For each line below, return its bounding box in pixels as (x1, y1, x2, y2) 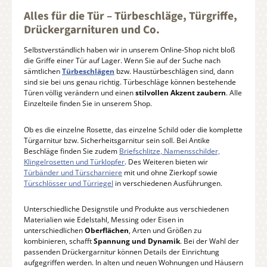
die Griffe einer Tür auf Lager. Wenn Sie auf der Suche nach (24, 55, 221, 66)
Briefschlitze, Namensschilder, (119, 145, 220, 156)
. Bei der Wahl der (180, 236, 239, 247)
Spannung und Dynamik (94, 236, 180, 247)
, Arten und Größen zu (129, 225, 201, 236)
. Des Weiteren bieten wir (125, 156, 208, 167)
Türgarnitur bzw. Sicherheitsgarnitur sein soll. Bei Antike (24, 135, 210, 145)
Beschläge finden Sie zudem (24, 145, 119, 156)
